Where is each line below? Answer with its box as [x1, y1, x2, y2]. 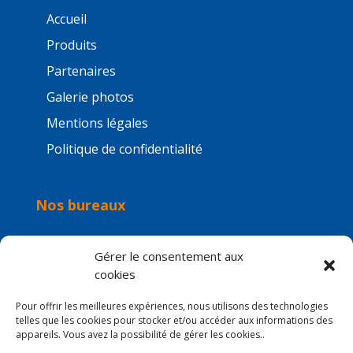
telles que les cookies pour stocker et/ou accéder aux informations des [16, 314, 333, 327]
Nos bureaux [35, 195, 125, 215]
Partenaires [46, 62, 116, 80]
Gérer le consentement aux [95, 248, 243, 264]
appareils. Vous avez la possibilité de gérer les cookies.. [16, 328, 265, 341]
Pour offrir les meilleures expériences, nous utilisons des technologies [16, 299, 328, 313]
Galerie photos [46, 88, 134, 106]
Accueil [46, 10, 87, 28]
